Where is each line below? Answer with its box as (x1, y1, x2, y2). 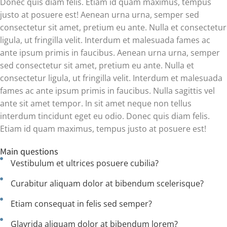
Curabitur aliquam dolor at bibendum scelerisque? (10, 178, 204, 190)
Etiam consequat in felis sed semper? (10, 198, 152, 210)
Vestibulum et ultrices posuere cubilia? (10, 158, 159, 169)
